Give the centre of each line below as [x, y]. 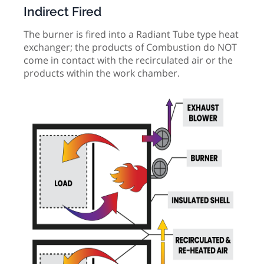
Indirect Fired [62, 11]
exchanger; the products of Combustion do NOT [130, 47]
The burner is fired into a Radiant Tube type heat [131, 34]
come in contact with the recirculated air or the [128, 60]
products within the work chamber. [102, 73]
